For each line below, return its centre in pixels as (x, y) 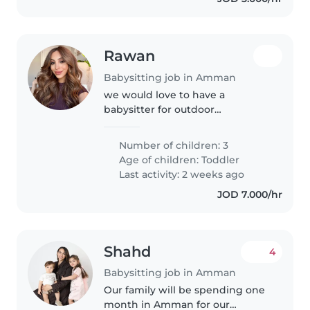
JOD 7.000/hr (249, 194)
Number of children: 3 (173, 145)
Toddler (221, 159)
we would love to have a (165, 94)
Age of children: (159, 159)
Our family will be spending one (185, 290)
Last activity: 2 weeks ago (181, 174)
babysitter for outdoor (159, 109)
